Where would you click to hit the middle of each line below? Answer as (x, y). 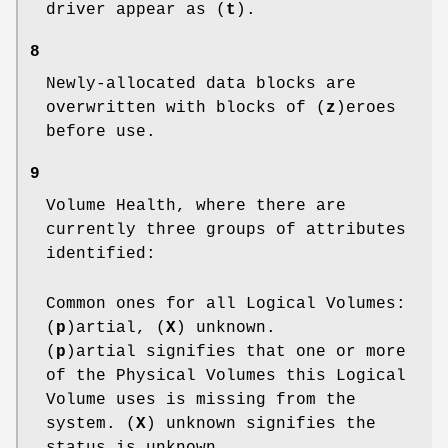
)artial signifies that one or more (236, 351)
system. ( (91, 423)
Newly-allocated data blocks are (201, 83)
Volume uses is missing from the (201, 399)
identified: (101, 253)
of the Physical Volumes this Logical (226, 375)
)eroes (366, 107)
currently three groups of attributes (226, 229)
